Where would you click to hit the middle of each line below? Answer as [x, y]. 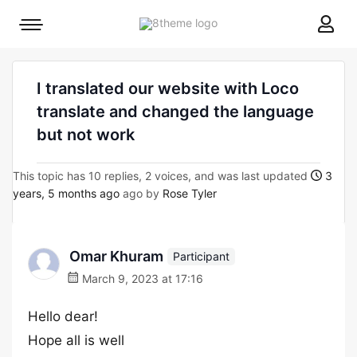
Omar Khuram [116, 256]
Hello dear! [63, 316]
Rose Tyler [190, 193]
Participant [201, 256]
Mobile [47, 28]
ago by [141, 193]
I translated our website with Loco [168, 88]
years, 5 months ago [66, 193]
